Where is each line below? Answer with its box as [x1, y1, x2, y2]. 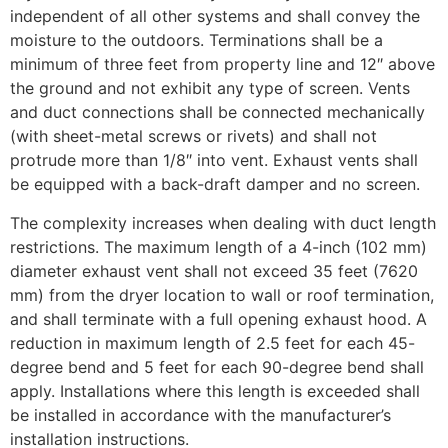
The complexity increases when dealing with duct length [10, 212, 436, 233]
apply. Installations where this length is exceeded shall [10, 380, 420, 401]
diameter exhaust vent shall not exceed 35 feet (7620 [10, 260, 418, 281]
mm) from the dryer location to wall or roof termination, [10, 284, 434, 305]
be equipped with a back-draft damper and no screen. [10, 174, 420, 195]
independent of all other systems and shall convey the [10, 6, 420, 27]
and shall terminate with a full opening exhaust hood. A [10, 308, 427, 329]
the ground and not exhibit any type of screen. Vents [10, 78, 410, 99]
